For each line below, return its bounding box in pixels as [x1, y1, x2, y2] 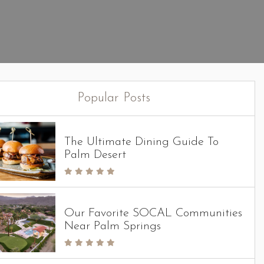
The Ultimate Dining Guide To [64, 136, 219, 148]
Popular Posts [77, 91, 150, 105]
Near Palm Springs [64, 220, 161, 232]
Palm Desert [64, 149, 126, 161]
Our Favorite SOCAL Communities [64, 207, 242, 219]
